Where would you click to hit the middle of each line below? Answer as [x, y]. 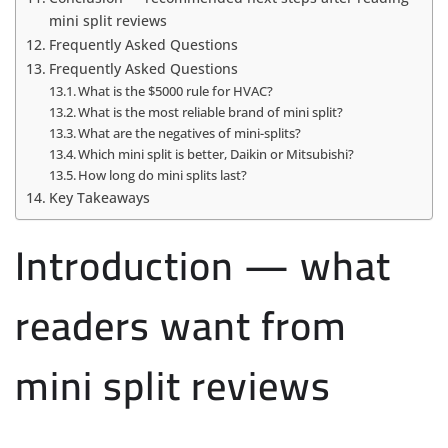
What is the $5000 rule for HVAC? [176, 90]
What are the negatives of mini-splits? [190, 132]
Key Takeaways [99, 197]
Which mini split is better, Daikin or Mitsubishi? [216, 153]
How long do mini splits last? [163, 174]
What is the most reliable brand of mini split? [211, 111]
